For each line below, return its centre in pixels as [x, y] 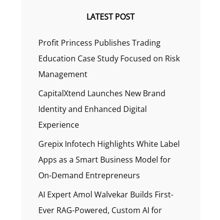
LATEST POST [111, 17]
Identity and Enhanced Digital [92, 109]
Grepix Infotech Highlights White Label [109, 144]
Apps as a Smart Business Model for [104, 160]
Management [63, 74]
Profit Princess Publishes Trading [99, 43]
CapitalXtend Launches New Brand [102, 93]
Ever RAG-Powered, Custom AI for [100, 210]
